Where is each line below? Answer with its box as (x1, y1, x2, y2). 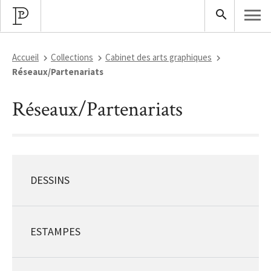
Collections (51, 51, 93, 63)
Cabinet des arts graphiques (105, 51, 212, 63)
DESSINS (30, 173, 70, 187)
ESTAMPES (30, 224, 80, 238)
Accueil (12, 51, 39, 63)
